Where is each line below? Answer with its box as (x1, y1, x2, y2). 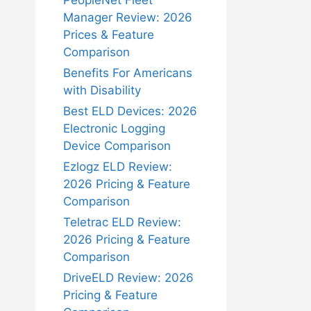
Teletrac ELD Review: (63, 215, 181, 229)
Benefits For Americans (63, 66, 192, 80)
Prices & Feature (63, 28, 154, 42)
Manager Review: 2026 (63, 10, 192, 24)
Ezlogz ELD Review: (63, 160, 172, 174)
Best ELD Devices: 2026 (63, 104, 197, 118)
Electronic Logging (63, 121, 165, 135)
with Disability (63, 83, 141, 97)
